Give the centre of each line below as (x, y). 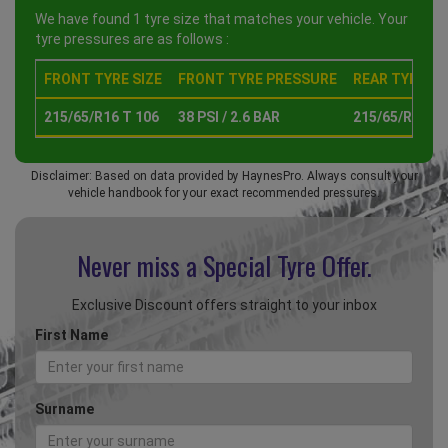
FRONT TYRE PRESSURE (257, 79)
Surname (64, 409)
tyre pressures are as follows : (132, 39)
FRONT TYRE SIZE (103, 79)
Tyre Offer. (324, 266)
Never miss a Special (176, 266)
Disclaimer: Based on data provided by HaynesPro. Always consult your (224, 176)
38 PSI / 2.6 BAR (229, 117)
